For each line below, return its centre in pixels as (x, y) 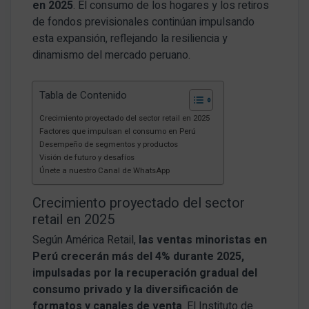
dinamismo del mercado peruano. (112, 55)
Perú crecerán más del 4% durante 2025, (139, 256)
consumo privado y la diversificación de (136, 289)
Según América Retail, (84, 240)
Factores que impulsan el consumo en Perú (118, 131)
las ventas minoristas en (202, 240)
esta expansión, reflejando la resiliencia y (130, 38)
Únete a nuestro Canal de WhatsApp (104, 170)
